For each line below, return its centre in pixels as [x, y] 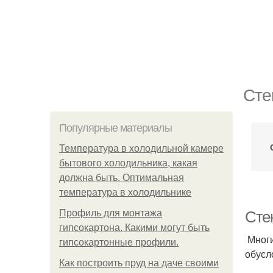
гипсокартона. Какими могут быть [134, 228]
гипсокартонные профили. [119, 242]
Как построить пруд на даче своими [139, 263]
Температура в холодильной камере [141, 148]
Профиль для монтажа [111, 213]
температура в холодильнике [125, 192]
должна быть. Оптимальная [122, 178]
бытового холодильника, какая [128, 163]
